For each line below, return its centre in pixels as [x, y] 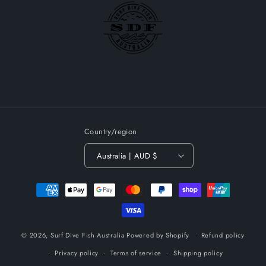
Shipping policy [198, 253]
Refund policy [223, 235]
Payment [38, 184]
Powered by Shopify [158, 235]
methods [38, 200]
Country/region [111, 132]
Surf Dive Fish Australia [87, 235]
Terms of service [136, 253]
